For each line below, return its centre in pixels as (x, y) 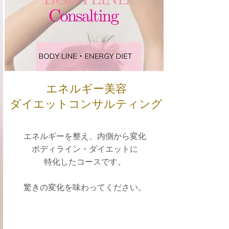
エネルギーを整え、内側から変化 (85, 136)
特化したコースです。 (85, 162)
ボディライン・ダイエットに (85, 149)
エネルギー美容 (86, 89)
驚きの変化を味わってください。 (85, 187)
